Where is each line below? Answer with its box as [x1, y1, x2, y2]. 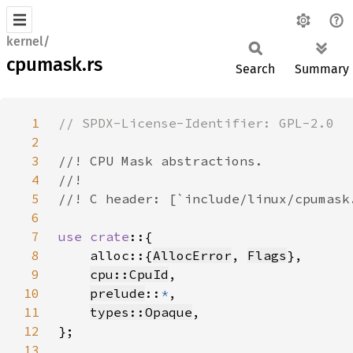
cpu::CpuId [90, 266, 169, 282]
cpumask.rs [6, 54, 102, 76]
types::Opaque [90, 304, 192, 320]
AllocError [153, 247, 232, 263]
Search [236, 61, 275, 76]
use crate [58, 229, 129, 244]
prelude [90, 285, 145, 301]
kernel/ [6, 34, 50, 49]
